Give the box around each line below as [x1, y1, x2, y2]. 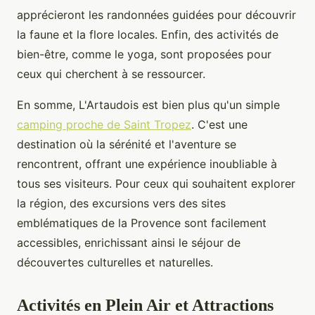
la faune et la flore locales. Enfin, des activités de [17, 27, 278, 41]
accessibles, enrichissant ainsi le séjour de [17, 235, 240, 250]
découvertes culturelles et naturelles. [17, 255, 213, 269]
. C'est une [191, 117, 247, 131]
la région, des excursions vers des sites [17, 195, 226, 210]
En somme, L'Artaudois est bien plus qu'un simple [17, 97, 280, 112]
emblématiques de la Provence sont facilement [17, 215, 266, 230]
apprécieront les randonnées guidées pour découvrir [17, 7, 296, 22]
